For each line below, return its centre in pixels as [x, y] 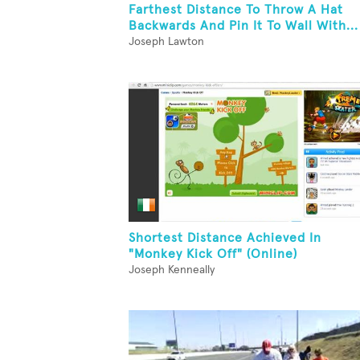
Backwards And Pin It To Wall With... [243, 26]
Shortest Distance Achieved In [225, 238]
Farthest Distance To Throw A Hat [236, 10]
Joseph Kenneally [172, 270]
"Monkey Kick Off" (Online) [213, 254]
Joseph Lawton [166, 42]
